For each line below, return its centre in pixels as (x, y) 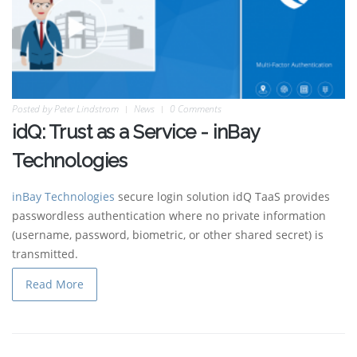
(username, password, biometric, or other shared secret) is (168, 235)
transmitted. (45, 254)
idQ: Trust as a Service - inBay (135, 132)
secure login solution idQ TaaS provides (222, 197)
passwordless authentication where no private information (169, 216)
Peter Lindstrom (86, 109)
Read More (55, 284)
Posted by (33, 109)
